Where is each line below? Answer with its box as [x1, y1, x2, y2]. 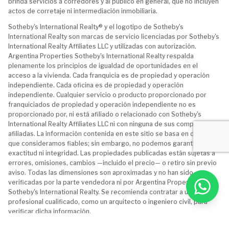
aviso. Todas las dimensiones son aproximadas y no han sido [8, 169, 193, 177]
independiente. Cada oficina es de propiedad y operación [8, 81, 184, 89]
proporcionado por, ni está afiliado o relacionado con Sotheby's [8, 110, 201, 119]
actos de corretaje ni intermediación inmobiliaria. [8, 7, 157, 15]
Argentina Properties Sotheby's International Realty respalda [8, 52, 194, 60]
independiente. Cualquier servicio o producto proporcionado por [8, 91, 207, 99]
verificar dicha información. [8, 208, 91, 216]
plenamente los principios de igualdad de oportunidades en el [8, 62, 198, 70]
